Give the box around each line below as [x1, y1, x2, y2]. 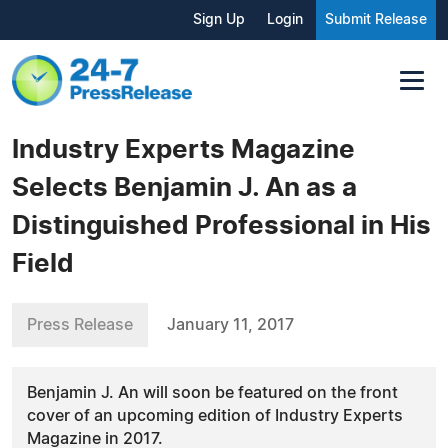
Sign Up [193, 13, 245, 27]
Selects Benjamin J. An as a [12, 174, 357, 201]
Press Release [27, 316, 133, 333]
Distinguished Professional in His [12, 212, 431, 239]
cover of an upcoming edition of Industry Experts [27, 407, 403, 424]
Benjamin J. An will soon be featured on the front [27, 384, 398, 401]
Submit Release [325, 13, 427, 27]
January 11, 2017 [167, 316, 294, 333]
